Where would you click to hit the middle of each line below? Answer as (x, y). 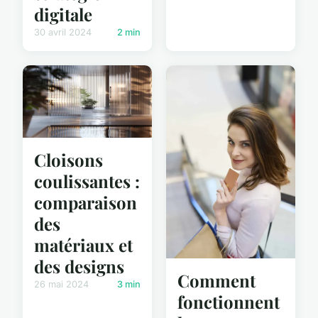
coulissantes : (87, 181)
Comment (216, 281)
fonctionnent (229, 302)
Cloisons (68, 159)
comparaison (86, 202)
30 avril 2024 (63, 32)
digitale (63, 14)
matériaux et (83, 245)
